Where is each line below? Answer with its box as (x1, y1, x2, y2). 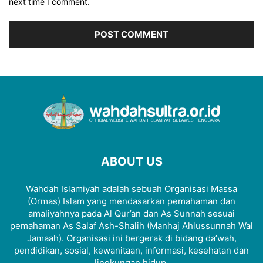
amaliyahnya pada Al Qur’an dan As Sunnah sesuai (28, 207, 235, 219)
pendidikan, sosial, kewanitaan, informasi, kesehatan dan (14, 244, 249, 256)
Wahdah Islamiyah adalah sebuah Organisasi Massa (26, 183, 237, 194)
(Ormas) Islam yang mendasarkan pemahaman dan (28, 195, 235, 207)
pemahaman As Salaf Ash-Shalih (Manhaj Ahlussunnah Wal (10, 220, 253, 231)
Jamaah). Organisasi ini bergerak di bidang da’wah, (26, 232, 237, 244)
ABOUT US (100, 154, 163, 168)
